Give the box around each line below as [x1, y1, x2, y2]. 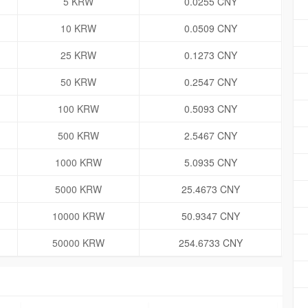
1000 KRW [55, 155, 102, 170]
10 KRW [60, 21, 96, 36]
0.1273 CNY [184, 48, 237, 63]
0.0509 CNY [184, 21, 237, 36]
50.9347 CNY [181, 209, 240, 223]
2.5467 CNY [184, 129, 237, 143]
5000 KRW [55, 182, 102, 197]
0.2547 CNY [184, 75, 237, 89]
